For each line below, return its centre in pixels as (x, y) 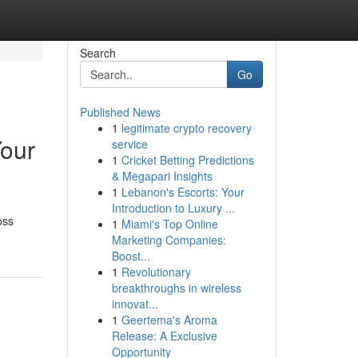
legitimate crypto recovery (186, 128)
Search (97, 53)
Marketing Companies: (169, 240)
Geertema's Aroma (169, 320)
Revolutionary (156, 272)
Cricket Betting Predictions (187, 160)
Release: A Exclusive (164, 336)
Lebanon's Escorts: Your (183, 192)
